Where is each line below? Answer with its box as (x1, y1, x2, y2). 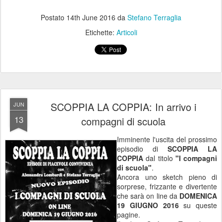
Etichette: (85, 27, 116, 37)
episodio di (117, 144, 167, 154)
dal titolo (143, 153, 175, 163)
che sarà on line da (117, 191, 179, 201)
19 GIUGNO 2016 (117, 200, 179, 210)
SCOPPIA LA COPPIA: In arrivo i (51, 100, 196, 114)
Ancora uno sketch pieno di (117, 172, 217, 182)
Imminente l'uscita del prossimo (117, 134, 217, 144)
